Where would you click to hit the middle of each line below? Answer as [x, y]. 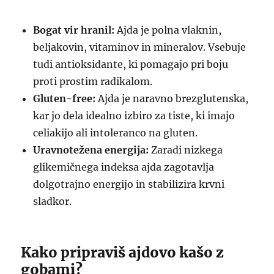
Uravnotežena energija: [91, 150]
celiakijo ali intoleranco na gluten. [116, 133]
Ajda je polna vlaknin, [168, 30]
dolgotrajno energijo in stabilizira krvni [129, 184]
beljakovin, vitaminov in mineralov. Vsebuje [140, 47]
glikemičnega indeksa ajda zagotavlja [124, 167]
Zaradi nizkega [186, 150]
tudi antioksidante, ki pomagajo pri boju [131, 64]
